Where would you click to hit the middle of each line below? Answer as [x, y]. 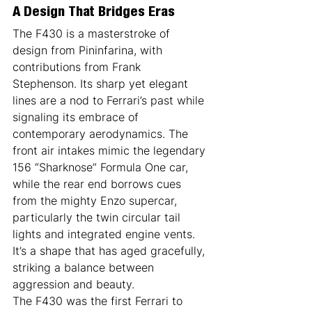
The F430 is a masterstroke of [93, 33]
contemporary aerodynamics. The [102, 133]
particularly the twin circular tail [98, 217]
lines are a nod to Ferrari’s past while [110, 100]
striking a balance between [85, 267]
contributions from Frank [78, 67]
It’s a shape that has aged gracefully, [110, 250]
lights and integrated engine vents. [106, 234]
